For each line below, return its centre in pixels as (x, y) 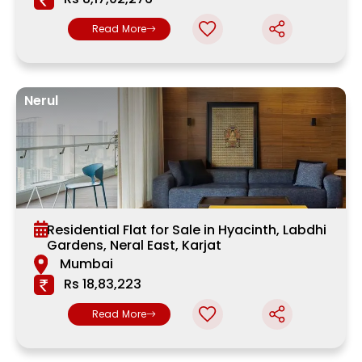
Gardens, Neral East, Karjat (135, 246)
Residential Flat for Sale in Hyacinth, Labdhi (187, 230)
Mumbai (87, 264)
